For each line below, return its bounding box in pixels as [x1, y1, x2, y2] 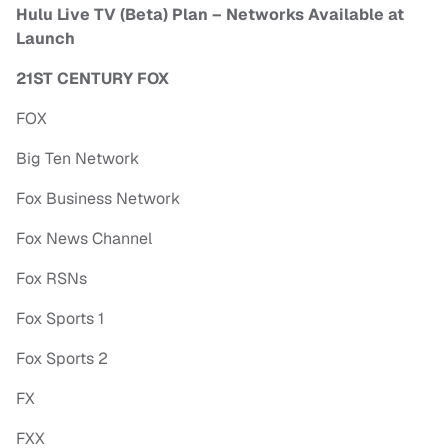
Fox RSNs [16, 268, 87, 290]
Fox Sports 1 [16, 308, 104, 330]
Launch [16, 28, 75, 50]
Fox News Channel [16, 228, 152, 250]
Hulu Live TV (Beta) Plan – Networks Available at [16, 4, 404, 26]
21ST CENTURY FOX [16, 68, 169, 90]
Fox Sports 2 [16, 348, 108, 370]
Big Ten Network [16, 148, 139, 170]
